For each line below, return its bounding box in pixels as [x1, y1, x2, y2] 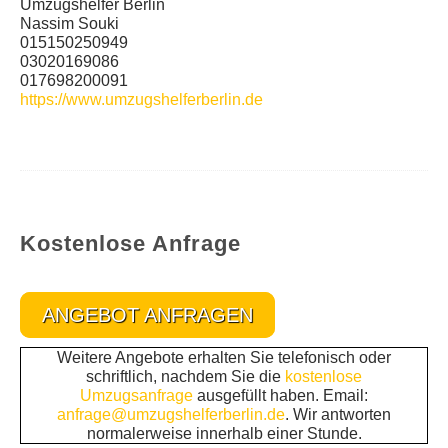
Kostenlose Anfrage [20, 231, 241, 256]
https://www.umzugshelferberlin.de [20, 91, 263, 108]
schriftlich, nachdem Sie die [86, 368, 285, 385]
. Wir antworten [285, 406, 391, 423]
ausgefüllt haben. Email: [197, 387, 368, 404]
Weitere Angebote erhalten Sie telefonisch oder [57, 349, 391, 366]
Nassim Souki [20, 15, 119, 32]
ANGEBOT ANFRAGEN [42, 304, 253, 326]
